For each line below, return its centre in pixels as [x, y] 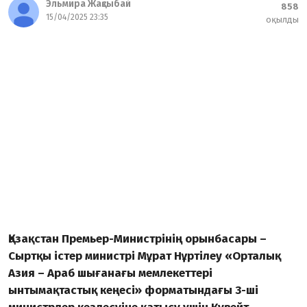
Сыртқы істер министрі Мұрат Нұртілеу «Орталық [145, 256]
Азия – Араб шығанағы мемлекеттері [110, 273]
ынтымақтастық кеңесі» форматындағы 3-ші [133, 290]
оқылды [282, 20]
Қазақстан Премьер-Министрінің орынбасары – [137, 239]
